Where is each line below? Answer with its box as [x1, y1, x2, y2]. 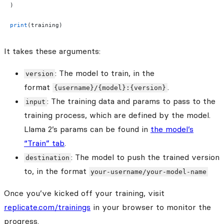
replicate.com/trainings [4, 202, 90, 212]
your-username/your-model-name [90, 168, 207, 176]
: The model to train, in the [55, 68, 155, 78]
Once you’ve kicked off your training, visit [4, 188, 164, 198]
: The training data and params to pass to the [47, 96, 216, 106]
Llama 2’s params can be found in [24, 124, 150, 134]
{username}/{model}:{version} [54, 84, 166, 92]
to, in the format [24, 166, 89, 176]
